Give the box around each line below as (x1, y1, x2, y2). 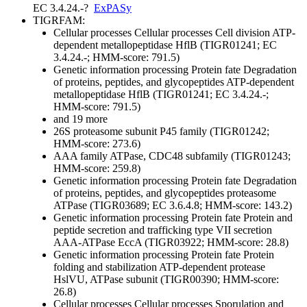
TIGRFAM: (33, 14, 85, 27)
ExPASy (94, 2, 132, 14)
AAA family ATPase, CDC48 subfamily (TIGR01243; (53, 150, 291, 162)
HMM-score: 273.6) (53, 138, 140, 150)
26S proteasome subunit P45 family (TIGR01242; (53, 125, 269, 138)
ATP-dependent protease (157, 261, 265, 273)
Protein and (241, 212, 293, 224)
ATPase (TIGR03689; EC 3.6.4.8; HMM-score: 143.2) (53, 199, 292, 212)
